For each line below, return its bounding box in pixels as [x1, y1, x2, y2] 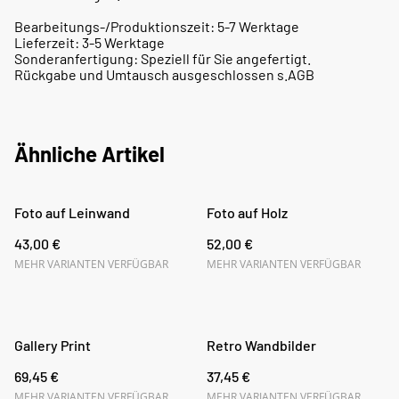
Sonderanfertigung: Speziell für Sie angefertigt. [14, 49, 311, 67]
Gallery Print [14, 336, 91, 354]
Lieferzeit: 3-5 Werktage [14, 33, 165, 51]
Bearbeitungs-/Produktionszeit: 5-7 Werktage [14, 17, 299, 35]
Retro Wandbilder [207, 336, 316, 354]
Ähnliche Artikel [14, 140, 165, 167]
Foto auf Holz [207, 203, 288, 221]
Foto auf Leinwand [14, 203, 130, 221]
